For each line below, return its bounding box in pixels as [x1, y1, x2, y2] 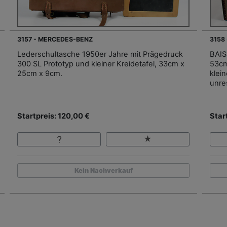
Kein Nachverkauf [74, 167, 133, 174]
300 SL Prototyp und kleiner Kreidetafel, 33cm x [17, 59, 184, 68]
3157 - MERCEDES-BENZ [17, 35, 93, 43]
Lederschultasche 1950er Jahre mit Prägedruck [17, 49, 183, 59]
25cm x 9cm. [17, 68, 62, 78]
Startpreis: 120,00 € [17, 111, 90, 121]
